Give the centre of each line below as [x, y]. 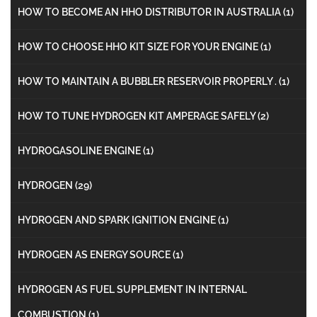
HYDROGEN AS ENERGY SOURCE [95, 254]
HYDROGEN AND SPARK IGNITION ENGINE [118, 220]
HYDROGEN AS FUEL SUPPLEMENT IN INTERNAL [132, 289]
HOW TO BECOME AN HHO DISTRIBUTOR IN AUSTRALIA [150, 12]
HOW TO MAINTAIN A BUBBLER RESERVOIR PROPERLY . [148, 81]
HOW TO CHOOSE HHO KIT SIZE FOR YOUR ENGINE [139, 46]
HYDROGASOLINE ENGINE [80, 150]
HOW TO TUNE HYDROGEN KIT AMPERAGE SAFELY [138, 116]
